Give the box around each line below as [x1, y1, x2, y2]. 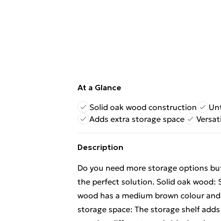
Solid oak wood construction [89, 102, 197, 112]
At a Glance [77, 82, 121, 92]
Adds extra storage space [89, 114, 184, 124]
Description [77, 142, 123, 152]
